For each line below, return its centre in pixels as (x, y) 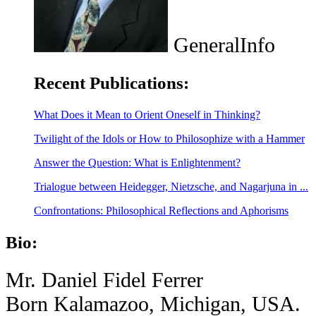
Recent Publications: (111, 83)
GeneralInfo (221, 45)
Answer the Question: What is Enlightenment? (137, 162)
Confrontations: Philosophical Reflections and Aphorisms (161, 210)
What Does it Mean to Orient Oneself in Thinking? (147, 114)
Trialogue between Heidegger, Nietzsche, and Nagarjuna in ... (171, 186)
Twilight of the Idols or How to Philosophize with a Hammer (169, 138)
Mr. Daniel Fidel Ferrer (104, 280)
